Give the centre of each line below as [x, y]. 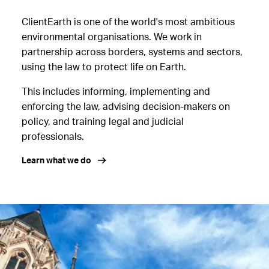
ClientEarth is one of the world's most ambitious [128, 22]
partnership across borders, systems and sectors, [132, 52]
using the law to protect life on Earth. [104, 67]
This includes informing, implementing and [116, 92]
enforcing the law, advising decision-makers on [125, 107]
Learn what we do [56, 161]
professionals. [53, 137]
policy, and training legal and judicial [102, 122]
